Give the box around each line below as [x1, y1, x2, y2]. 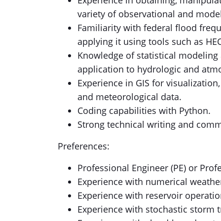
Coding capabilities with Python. [77, 105, 211, 116]
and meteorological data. [77, 91, 182, 103]
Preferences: [58, 140, 110, 152]
